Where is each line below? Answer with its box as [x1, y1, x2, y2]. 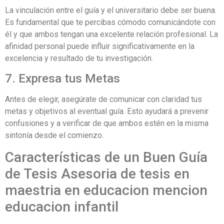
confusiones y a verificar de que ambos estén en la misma [5, 118, 208, 128]
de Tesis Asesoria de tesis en [5, 165, 189, 182]
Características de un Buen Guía [5, 148, 207, 165]
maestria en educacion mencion [5, 181, 207, 198]
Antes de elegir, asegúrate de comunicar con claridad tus [5, 94, 202, 104]
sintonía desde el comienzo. [5, 130, 103, 140]
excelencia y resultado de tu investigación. [5, 53, 153, 63]
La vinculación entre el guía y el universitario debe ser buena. [5, 5, 216, 15]
